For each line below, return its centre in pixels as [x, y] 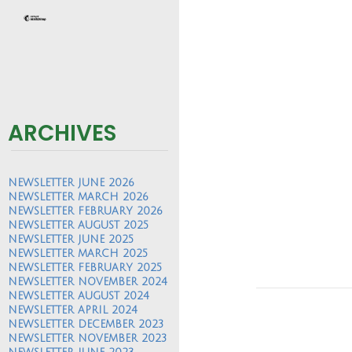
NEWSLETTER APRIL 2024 [73, 310]
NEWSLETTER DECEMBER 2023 [86, 324]
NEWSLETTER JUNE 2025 [71, 239]
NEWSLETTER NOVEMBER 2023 [87, 338]
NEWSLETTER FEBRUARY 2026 [85, 211]
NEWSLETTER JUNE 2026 [71, 183]
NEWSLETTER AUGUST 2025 [78, 225]
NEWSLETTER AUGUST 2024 [79, 296]
